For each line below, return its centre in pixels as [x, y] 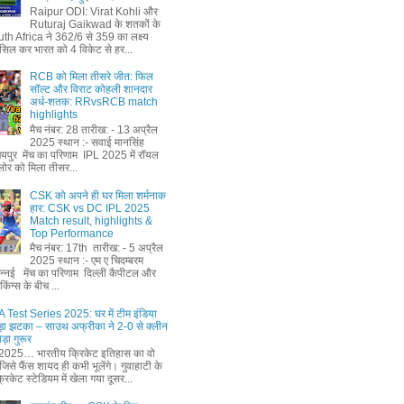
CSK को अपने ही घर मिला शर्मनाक [97, 195]
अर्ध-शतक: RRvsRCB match [93, 102]
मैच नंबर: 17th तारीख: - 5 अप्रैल [96, 248]
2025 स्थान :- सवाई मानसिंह [87, 142]
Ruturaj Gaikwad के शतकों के [95, 24]
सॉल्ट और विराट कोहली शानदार [91, 90]
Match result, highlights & [91, 220]
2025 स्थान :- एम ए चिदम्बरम [86, 260]
